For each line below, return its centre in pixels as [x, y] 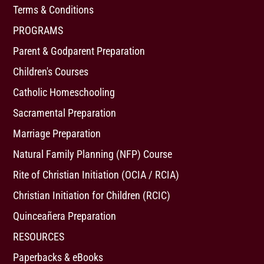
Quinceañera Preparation [65, 216]
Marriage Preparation [57, 133]
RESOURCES [39, 237]
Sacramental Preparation [65, 113]
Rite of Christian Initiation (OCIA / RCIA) [96, 175]
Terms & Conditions [54, 10]
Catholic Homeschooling [64, 92]
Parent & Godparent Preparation [79, 51]
